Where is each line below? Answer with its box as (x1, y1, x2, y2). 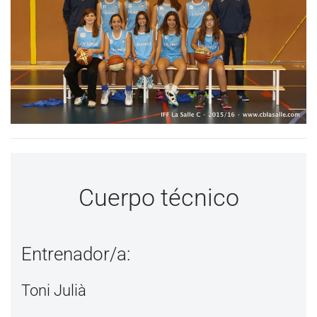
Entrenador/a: (21, 243, 130, 265)
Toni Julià (21, 281, 86, 299)
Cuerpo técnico (78, 183, 239, 212)
